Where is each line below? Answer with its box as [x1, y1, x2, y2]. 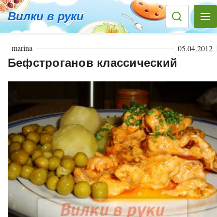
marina [12, 43, 32, 53]
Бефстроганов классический [8, 56, 177, 70]
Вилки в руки [8, 10, 84, 23]
